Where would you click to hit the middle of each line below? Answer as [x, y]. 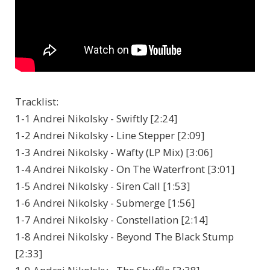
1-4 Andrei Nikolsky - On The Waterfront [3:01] [125, 169]
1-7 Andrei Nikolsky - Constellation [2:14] [111, 220]
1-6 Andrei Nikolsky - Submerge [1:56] [105, 203]
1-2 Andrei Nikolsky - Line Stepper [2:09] [110, 136]
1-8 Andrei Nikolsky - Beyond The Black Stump [124, 237]
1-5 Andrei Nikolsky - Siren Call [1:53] [102, 186]
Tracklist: [37, 102]
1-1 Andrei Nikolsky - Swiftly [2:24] [96, 119]
